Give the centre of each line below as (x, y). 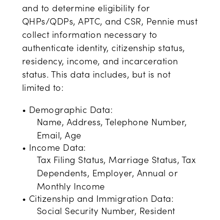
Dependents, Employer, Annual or (107, 173)
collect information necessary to (90, 34)
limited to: (43, 87)
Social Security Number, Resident (106, 211)
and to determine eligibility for (86, 8)
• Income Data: (54, 147)
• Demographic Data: (67, 110)
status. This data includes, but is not (96, 74)
